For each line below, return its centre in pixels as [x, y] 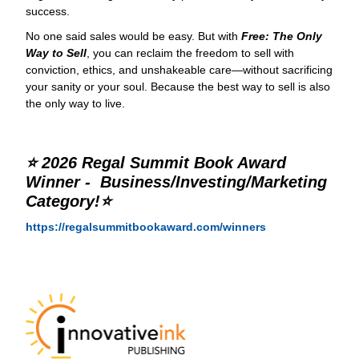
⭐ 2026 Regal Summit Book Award [156, 163]
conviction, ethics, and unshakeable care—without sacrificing [179, 70]
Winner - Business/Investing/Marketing [176, 182]
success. [48, 12]
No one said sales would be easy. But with [133, 36]
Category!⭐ [71, 202]
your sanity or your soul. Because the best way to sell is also [178, 87]
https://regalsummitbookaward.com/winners [146, 227]
